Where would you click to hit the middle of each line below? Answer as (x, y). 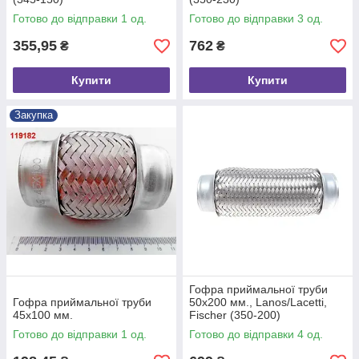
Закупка (34, 115)
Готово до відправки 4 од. (256, 334)
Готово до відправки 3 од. (256, 18)
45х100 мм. (43, 315)
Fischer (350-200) (235, 315)
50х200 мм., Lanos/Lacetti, (258, 302)
